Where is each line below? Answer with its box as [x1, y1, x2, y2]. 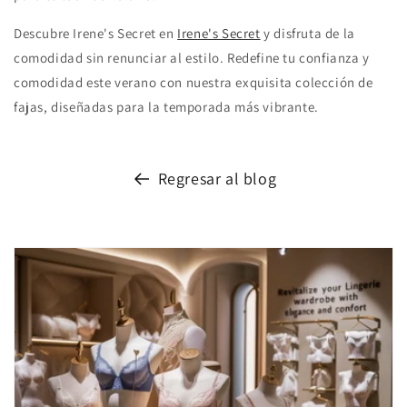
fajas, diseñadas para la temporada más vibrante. [14, 97, 319, 115]
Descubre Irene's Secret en [14, 24, 178, 42]
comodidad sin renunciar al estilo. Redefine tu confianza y [14, 48, 370, 66]
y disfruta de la [260, 24, 355, 42]
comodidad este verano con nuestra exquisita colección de [14, 73, 373, 91]
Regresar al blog [157, 167, 277, 189]
